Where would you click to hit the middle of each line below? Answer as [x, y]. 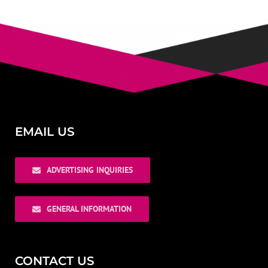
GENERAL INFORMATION [89, 209]
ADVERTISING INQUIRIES [89, 170]
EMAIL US [45, 132]
